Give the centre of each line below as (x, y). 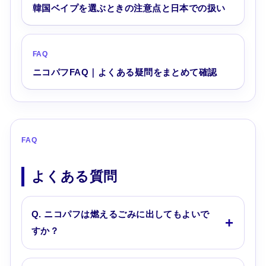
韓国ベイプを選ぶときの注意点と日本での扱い (129, 8)
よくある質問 (74, 176)
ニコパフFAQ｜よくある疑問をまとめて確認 (125, 72)
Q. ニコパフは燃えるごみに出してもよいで (120, 214)
